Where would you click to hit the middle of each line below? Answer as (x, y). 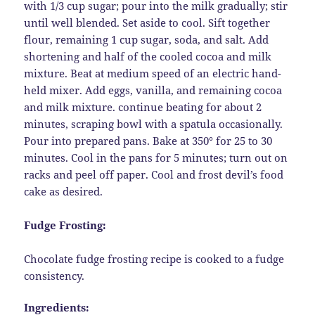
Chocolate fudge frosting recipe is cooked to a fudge (154, 259)
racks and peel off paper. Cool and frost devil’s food (154, 175)
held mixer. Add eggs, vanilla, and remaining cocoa (153, 90)
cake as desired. (64, 192)
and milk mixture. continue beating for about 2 (143, 107)
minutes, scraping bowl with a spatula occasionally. (154, 124)
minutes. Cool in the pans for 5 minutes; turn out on (156, 158)
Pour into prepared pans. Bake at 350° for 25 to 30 (148, 141)
